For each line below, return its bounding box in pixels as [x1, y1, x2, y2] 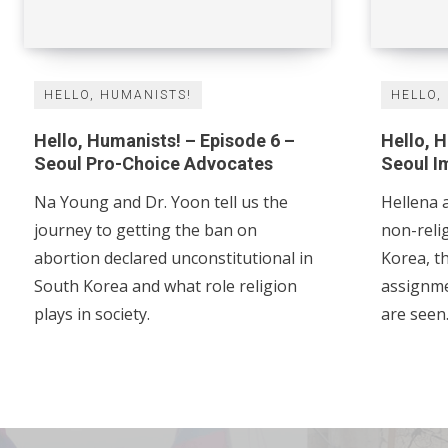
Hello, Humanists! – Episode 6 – [34, 130, 295, 152]
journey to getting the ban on [34, 219, 257, 242]
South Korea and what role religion [34, 275, 297, 298]
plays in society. [34, 303, 150, 326]
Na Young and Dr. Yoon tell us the [34, 191, 288, 214]
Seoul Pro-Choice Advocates [34, 153, 273, 175]
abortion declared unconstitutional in [34, 247, 313, 270]
